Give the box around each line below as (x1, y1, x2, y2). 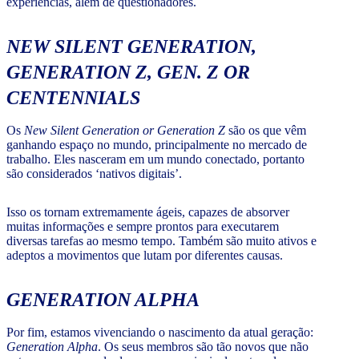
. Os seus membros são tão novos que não (98, 340, 309, 354)
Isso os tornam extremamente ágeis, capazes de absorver (6, 205, 289, 220)
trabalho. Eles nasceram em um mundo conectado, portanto (6, 152, 305, 167)
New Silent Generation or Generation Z (24, 123, 225, 138)
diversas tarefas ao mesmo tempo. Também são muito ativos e (6, 234, 317, 248)
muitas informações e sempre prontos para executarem (6, 220, 279, 234)
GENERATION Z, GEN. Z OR (6, 62, 250, 83)
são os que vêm (225, 123, 306, 138)
